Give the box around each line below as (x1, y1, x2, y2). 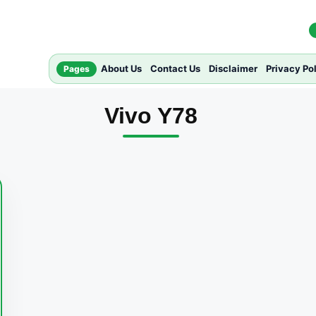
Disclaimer (209, 63, 257, 74)
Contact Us (150, 63, 200, 74)
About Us (101, 63, 142, 74)
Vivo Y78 (104, 103, 197, 128)
